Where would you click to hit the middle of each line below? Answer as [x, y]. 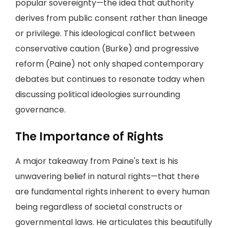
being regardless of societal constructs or [99, 207]
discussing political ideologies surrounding [98, 94]
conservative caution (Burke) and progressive [107, 49]
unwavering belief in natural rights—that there [107, 176]
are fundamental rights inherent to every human [112, 192]
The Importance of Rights [89, 137]
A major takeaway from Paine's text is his [97, 161]
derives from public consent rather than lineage [111, 18]
